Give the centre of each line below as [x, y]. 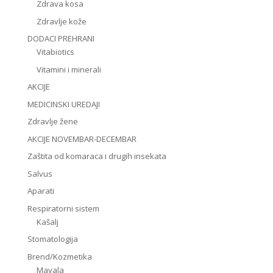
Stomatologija [52, 239]
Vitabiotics [55, 52]
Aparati [41, 191]
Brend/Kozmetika [59, 256]
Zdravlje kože [61, 21]
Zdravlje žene [52, 122]
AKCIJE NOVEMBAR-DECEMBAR [82, 139]
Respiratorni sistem [63, 208]
